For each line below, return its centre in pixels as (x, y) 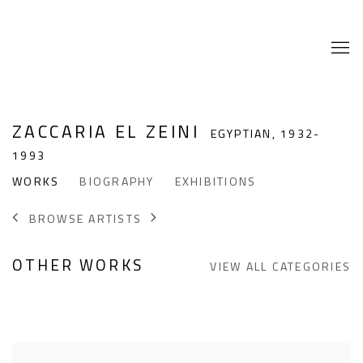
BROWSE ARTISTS (85, 219)
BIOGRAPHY (117, 181)
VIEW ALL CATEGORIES (280, 266)
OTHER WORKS (78, 265)
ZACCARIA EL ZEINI (109, 131)
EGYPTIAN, (246, 134)
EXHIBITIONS (216, 181)
